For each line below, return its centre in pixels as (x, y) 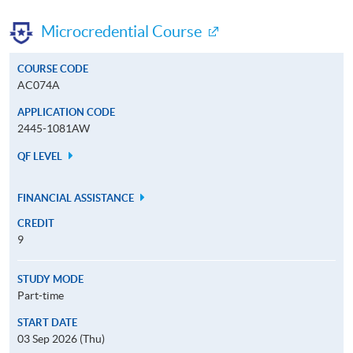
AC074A (39, 85)
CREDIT (36, 223)
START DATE (47, 322)
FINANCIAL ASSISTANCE (77, 198)
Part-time (41, 295)
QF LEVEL (41, 156)
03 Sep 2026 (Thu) (61, 338)
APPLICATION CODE (66, 112)
